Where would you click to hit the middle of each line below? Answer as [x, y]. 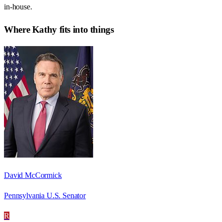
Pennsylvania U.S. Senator [45, 195]
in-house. [18, 7]
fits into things [85, 29]
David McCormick [33, 175]
